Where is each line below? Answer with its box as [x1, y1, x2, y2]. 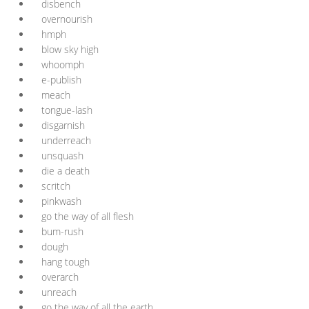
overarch [41, 270, 79, 283]
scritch [41, 179, 70, 192]
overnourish [41, 12, 92, 26]
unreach [41, 286, 77, 299]
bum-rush [41, 225, 83, 238]
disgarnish [41, 119, 85, 132]
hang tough [41, 255, 90, 268]
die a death [41, 164, 90, 177]
